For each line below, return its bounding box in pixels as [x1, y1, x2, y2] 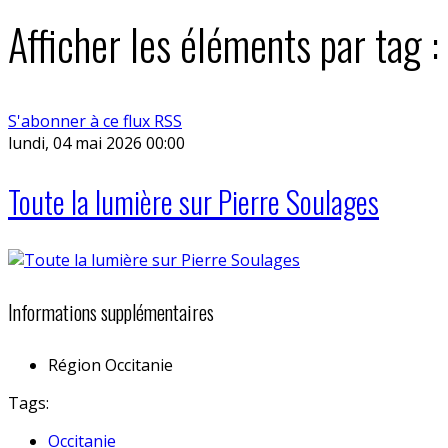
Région [48, 353, 101, 376]
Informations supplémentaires [8, 297, 214, 328]
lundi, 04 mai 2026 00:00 [8, 131, 185, 154]
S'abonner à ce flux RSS [8, 109, 182, 132]
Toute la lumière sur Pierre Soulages [8, 178, 379, 224]
